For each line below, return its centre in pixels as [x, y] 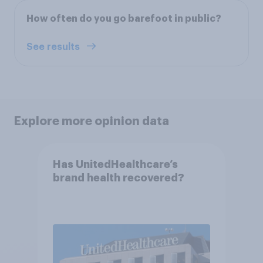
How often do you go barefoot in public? [124, 18]
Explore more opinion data [92, 121]
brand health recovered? [118, 178]
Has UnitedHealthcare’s [115, 165]
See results [54, 47]
